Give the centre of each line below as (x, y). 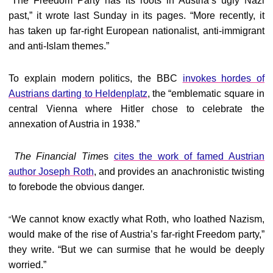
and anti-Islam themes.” (59, 46)
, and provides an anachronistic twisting (179, 172)
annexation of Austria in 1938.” (74, 124)
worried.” (27, 265)
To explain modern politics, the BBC (96, 78)
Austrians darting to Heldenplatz (78, 94)
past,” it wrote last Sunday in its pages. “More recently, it (136, 16)
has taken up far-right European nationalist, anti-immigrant (136, 31)
